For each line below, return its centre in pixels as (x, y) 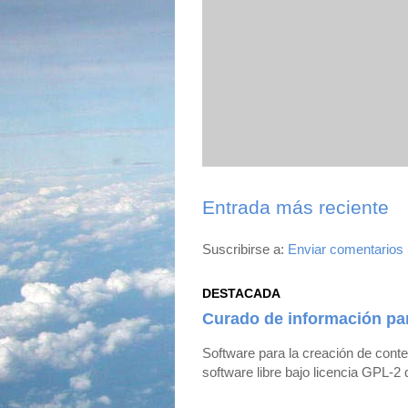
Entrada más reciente (296, 207)
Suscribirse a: (245, 249)
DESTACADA (241, 293)
